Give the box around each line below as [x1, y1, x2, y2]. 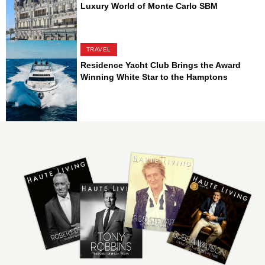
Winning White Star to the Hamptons [80, 72, 228, 82]
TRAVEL [86, 46, 111, 53]
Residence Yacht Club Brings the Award [80, 60, 241, 70]
